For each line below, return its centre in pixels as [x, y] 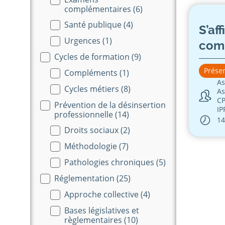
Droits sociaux [92, 130]
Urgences [83, 40]
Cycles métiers [93, 89]
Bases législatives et [102, 210]
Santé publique [94, 24]
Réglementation [85, 178]
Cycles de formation [93, 57]
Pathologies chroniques [110, 162]
